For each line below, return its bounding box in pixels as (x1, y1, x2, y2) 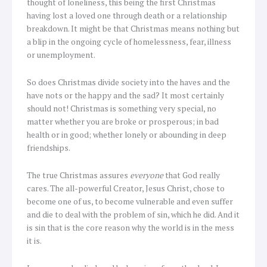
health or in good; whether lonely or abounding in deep (27, 129, 226, 140)
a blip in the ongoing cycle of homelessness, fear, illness (27, 36, 231, 48)
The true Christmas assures (27, 169, 130, 181)
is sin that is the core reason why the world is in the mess (27, 222, 234, 233)
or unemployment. (27, 49, 95, 61)
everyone (130, 169, 163, 181)
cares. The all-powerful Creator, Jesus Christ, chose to (27, 182, 225, 194)
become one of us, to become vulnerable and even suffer (27, 195, 233, 207)
